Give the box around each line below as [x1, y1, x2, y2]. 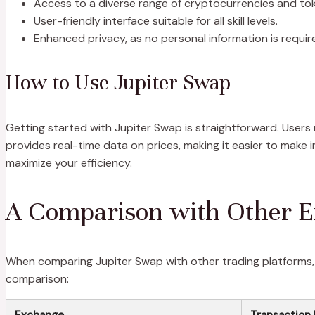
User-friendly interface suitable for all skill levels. [34, 13, 278, 29]
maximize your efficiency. [6, 155, 132, 171]
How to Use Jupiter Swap [6, 70, 231, 96]
